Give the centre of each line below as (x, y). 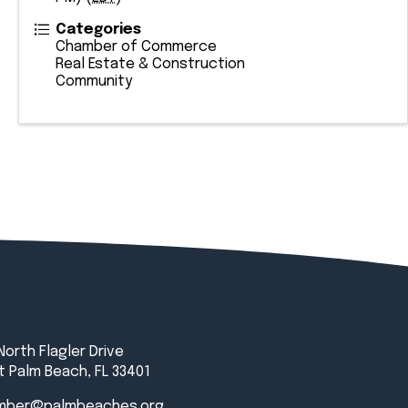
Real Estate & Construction (150, 64)
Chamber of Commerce (136, 47)
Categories (98, 30)
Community (94, 82)
